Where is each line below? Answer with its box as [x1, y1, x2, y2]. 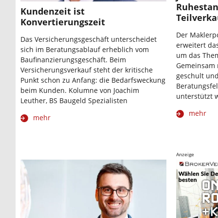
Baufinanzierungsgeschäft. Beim [20, 54, 126, 64]
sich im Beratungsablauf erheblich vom [20, 44, 149, 54]
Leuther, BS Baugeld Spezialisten [20, 95, 127, 105]
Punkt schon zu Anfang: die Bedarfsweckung [20, 75, 165, 85]
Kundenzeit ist [20, 5, 85, 17]
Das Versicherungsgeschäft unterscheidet [20, 34, 157, 44]
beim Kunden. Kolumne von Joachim [20, 85, 139, 95]
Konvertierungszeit [20, 16, 105, 28]
